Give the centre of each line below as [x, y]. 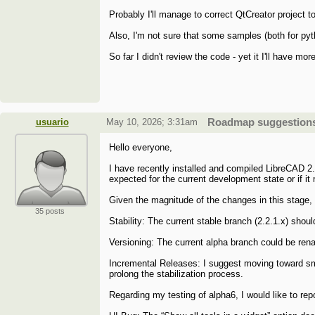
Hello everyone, [141, 148]
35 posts [50, 211]
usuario [52, 122]
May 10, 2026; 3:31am [152, 122]
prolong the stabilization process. [176, 274]
